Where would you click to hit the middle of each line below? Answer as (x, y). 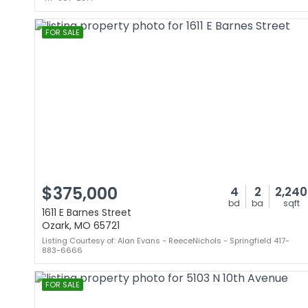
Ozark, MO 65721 (81, 225)
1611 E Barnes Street (87, 212)
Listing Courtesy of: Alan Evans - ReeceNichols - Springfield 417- (166, 241)
